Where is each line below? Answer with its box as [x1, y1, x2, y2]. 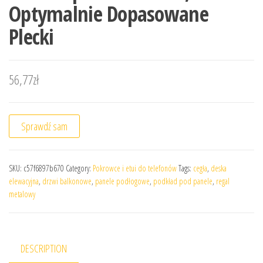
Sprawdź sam [21, 119, 68, 133]
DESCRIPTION [21, 241, 67, 255]
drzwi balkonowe [42, 175, 92, 187]
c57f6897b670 [23, 162, 64, 174]
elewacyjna [9, 175, 39, 187]
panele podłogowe [95, 175, 150, 187]
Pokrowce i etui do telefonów [93, 162, 177, 174]
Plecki [9, 22, 54, 51]
